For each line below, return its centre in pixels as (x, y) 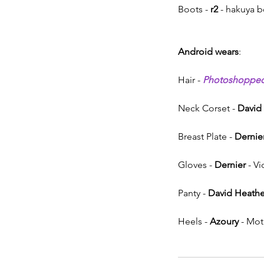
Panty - (193, 193)
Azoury (224, 221)
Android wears (208, 51)
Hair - (190, 80)
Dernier (230, 164)
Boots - (194, 9)
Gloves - (196, 164)
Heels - (194, 221)
